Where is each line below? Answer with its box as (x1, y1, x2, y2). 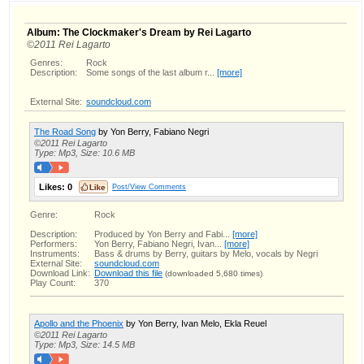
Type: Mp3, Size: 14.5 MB (34, 339, 135, 349)
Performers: (30, 238, 77, 249)
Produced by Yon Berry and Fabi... (94, 228, 232, 239)
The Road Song (34, 126, 96, 136)
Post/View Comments (112, 181, 186, 191)
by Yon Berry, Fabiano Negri (96, 126, 209, 136)
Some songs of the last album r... (86, 67, 217, 77)
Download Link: (30, 267, 90, 278)
